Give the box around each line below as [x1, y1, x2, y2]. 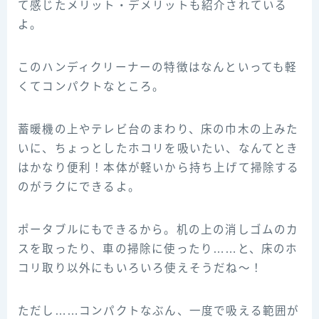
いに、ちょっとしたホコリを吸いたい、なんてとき [18, 142, 299, 155]
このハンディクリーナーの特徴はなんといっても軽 [18, 61, 298, 74]
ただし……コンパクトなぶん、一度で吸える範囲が [18, 305, 300, 318]
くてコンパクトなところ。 [18, 80, 165, 93]
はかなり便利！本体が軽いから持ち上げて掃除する [18, 162, 300, 174]
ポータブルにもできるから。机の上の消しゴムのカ [18, 224, 299, 236]
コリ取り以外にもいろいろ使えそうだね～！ [18, 262, 263, 275]
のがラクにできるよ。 [18, 181, 140, 194]
